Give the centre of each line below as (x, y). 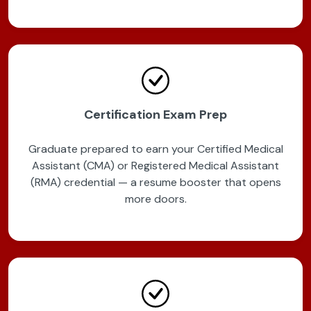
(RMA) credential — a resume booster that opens (155, 183)
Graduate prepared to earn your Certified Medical (155, 149)
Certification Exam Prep (155, 115)
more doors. (155, 199)
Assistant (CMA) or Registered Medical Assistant (155, 166)
